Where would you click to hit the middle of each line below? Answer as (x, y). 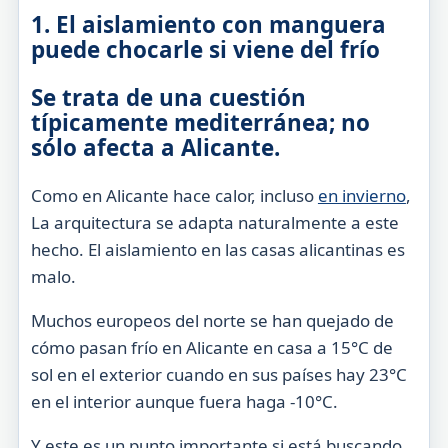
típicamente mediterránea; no (200, 122)
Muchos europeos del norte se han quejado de (212, 321)
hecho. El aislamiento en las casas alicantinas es (217, 250)
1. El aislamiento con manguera (208, 25)
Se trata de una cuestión (168, 97)
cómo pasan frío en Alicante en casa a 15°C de (211, 348)
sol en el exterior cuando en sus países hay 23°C (218, 375)
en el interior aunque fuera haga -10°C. (184, 402)
